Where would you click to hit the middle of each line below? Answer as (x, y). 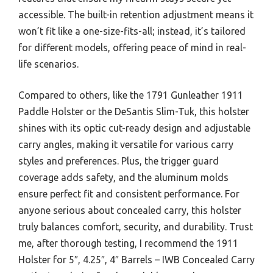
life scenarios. (48, 64)
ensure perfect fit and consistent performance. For (129, 194)
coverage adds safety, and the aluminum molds (123, 177)
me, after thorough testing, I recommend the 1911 (128, 243)
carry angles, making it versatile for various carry (126, 144)
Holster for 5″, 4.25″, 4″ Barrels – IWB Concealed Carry (136, 260)
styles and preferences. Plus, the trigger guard (119, 161)
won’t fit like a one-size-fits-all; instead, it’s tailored (132, 31)
